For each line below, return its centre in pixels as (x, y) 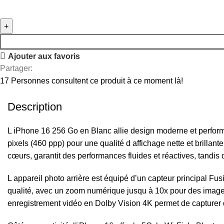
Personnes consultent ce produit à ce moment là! (97, 80)
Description (35, 106)
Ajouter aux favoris (44, 56)
